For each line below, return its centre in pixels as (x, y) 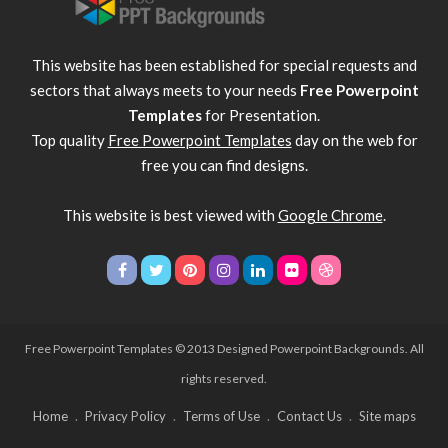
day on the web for (354, 139)
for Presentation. (261, 114)
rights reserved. (224, 378)
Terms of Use (221, 415)
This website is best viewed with (170, 214)
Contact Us (309, 415)
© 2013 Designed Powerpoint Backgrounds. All (298, 348)
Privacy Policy (125, 415)
